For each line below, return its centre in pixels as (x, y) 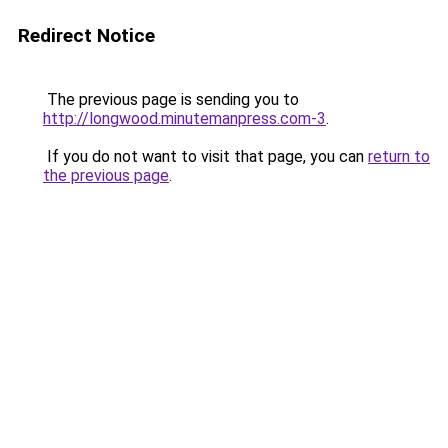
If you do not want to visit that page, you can (205, 156)
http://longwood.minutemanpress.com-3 (184, 118)
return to (399, 156)
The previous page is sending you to (171, 99)
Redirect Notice (86, 35)
